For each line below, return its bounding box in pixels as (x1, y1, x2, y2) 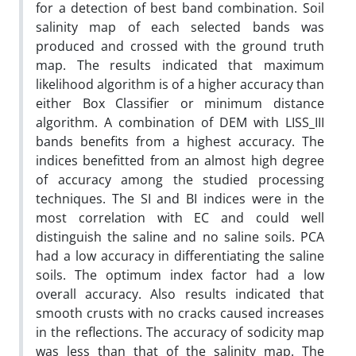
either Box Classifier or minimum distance (36, 94, 324, 112)
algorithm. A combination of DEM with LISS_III (36, 113, 324, 131)
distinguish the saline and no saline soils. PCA (36, 227, 324, 246)
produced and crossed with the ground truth (36, 37, 324, 55)
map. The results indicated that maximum (36, 56, 324, 74)
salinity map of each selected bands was (36, 17, 324, 36)
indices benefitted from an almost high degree (36, 151, 324, 169)
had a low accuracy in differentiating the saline (36, 246, 324, 265)
